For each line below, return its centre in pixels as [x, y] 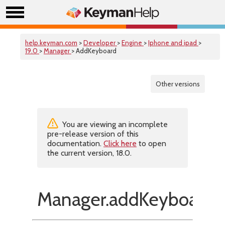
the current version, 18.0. [89, 153]
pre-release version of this [93, 134]
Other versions [178, 84]
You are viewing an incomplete [114, 124]
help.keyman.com [51, 43]
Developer [100, 43]
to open [151, 143]
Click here [120, 143]
